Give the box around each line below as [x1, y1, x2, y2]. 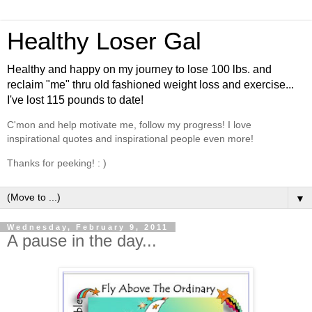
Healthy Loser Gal [7, 28, 201, 54]
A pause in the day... [7, 231, 157, 251]
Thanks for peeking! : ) [7, 157, 107, 169]
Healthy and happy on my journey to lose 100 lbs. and [7, 63, 272, 75]
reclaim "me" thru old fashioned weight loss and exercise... [7, 79, 294, 91]
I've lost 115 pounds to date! [7, 94, 143, 106]
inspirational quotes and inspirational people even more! [7, 133, 253, 145]
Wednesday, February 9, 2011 [7, 223, 169, 232]
